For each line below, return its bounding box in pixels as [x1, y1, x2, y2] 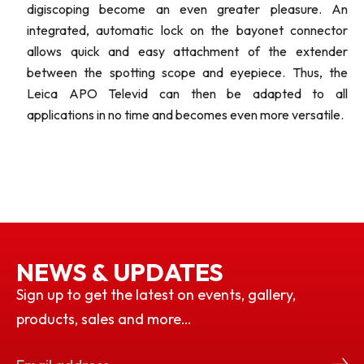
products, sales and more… [16, 310, 192, 329]
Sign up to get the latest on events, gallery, [16, 285, 296, 305]
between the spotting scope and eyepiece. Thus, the [27, 64, 348, 81]
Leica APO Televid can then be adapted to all [27, 85, 348, 102]
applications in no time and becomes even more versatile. [27, 106, 344, 123]
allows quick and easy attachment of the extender [27, 43, 348, 60]
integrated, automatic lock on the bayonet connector [27, 22, 348, 39]
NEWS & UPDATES [16, 257, 223, 288]
